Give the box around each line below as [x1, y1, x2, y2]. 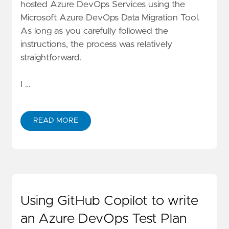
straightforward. [20, 53, 82, 63]
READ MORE [33, 117, 78, 124]
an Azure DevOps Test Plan [20, 212, 187, 225]
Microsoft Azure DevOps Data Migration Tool [20, 13, 198, 23]
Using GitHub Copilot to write [20, 194, 198, 208]
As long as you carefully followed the [20, 27, 168, 36]
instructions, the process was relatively [20, 40, 172, 50]
